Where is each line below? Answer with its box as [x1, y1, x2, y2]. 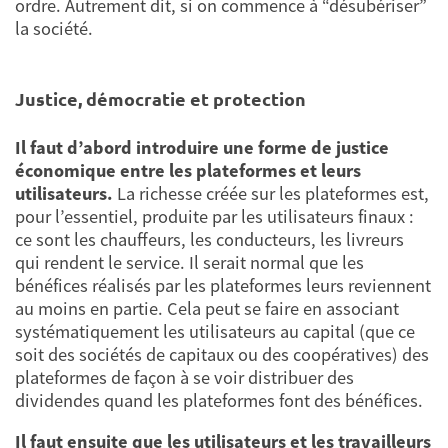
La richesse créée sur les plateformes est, [117, 181, 429, 205]
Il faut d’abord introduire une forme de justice [15, 135, 389, 159]
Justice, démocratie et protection [15, 87, 306, 111]
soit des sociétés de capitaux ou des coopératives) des [15, 342, 429, 366]
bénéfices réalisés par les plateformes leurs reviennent [15, 273, 431, 297]
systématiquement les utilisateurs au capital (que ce [15, 319, 415, 343]
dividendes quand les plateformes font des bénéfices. [15, 388, 423, 412]
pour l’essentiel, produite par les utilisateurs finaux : [15, 204, 414, 228]
